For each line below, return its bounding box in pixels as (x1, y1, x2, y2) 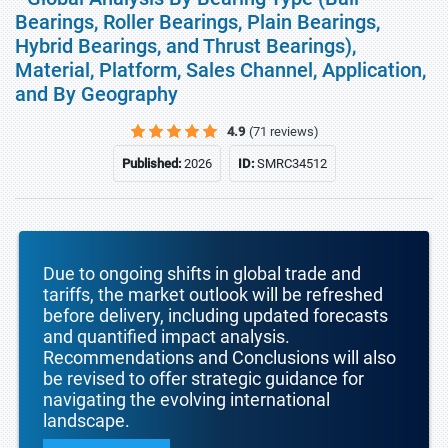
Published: (121, 156, 184, 171)
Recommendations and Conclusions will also (43, 347, 396, 368)
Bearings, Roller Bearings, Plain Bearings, (15, 10, 380, 34)
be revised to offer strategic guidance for (43, 368, 364, 389)
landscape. (43, 410, 130, 431)
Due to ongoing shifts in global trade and (43, 263, 361, 284)
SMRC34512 (256, 156, 327, 171)
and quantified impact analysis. (43, 326, 290, 347)
